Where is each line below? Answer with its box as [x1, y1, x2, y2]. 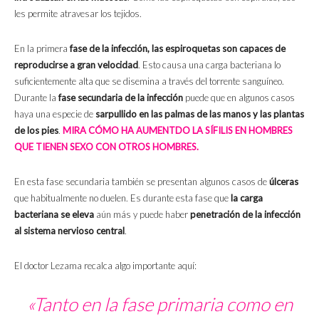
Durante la [14, 92, 58, 104]
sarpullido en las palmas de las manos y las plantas [95, 108, 304, 120]
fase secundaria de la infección [58, 92, 183, 104]
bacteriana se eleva [14, 209, 94, 221]
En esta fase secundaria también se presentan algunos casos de [14, 176, 269, 188]
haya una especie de [14, 108, 95, 120]
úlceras [269, 176, 298, 188]
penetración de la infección [190, 209, 300, 221]
